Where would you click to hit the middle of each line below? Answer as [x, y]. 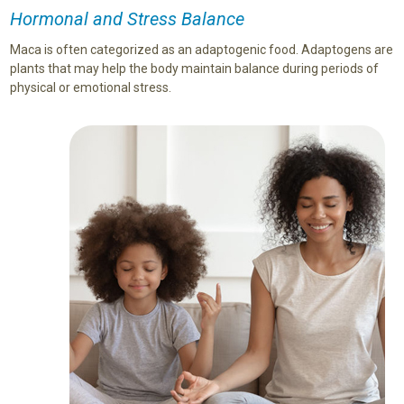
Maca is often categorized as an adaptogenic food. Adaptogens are [201, 49]
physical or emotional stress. [90, 87]
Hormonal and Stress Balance [127, 18]
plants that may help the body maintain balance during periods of [194, 68]
